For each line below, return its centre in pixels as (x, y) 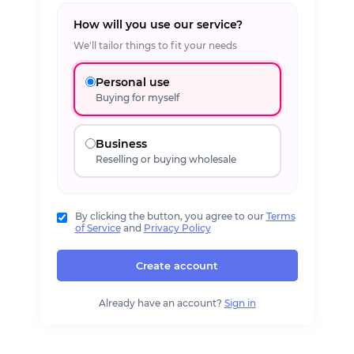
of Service (98, 228)
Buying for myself (137, 97)
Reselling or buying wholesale (166, 159)
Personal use (133, 82)
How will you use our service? (158, 24)
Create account (177, 265)
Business (121, 143)
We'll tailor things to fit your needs (155, 45)
